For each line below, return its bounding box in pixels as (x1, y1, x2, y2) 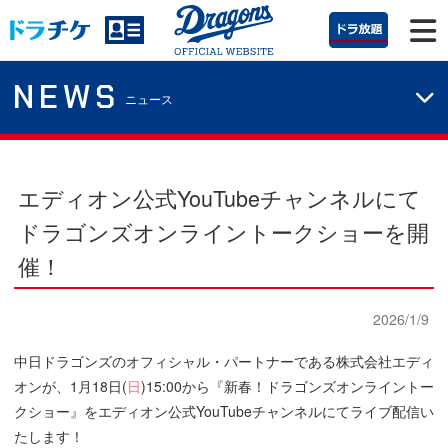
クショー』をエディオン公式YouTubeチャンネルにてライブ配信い (14, 401, 434, 422)
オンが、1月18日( (14, 376, 127, 397)
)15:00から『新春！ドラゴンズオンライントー (141, 376, 434, 397)
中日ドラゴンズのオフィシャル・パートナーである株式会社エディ (14, 351, 434, 372)
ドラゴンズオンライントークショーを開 (18, 215, 430, 247)
